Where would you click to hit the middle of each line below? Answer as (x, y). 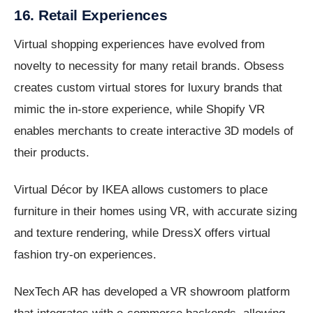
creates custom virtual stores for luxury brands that (148, 88)
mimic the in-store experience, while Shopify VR (139, 110)
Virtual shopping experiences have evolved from (139, 45)
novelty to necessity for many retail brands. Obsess (149, 66)
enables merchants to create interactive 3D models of (154, 131)
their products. (52, 153)
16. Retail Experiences (91, 15)
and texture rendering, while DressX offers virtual (142, 233)
